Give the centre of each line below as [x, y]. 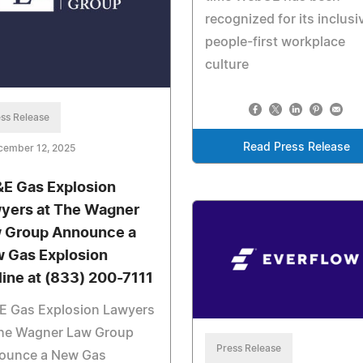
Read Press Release [297, 148]
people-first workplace [275, 43]
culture [226, 65]
